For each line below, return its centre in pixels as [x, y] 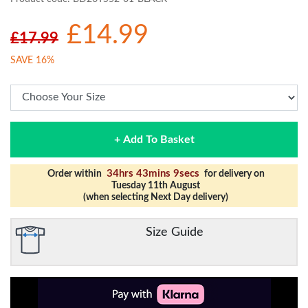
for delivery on [233, 174]
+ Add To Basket [154, 139]
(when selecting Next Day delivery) [156, 197]
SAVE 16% [32, 60]
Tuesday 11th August [156, 185]
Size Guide [175, 232]
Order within [75, 174]
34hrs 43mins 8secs [153, 173]
